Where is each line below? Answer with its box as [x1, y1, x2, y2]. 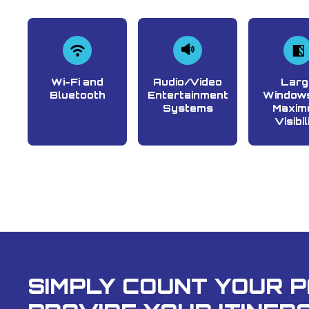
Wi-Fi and [51, 76, 103, 88]
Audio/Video [153, 76, 222, 88]
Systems [162, 102, 213, 114]
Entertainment [147, 89, 228, 101]
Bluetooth [49, 89, 106, 101]
